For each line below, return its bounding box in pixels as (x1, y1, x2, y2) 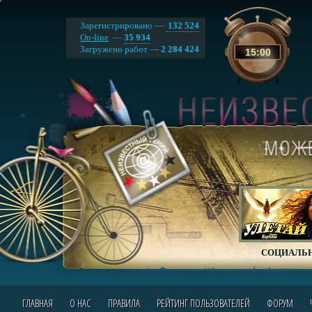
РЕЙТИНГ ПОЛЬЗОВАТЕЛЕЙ (156, 296, 250, 310)
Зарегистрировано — (80, 20, 166, 31)
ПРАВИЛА (107, 296, 140, 310)
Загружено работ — (80, 44, 161, 54)
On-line (80, 32, 109, 42)
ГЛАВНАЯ (22, 296, 53, 310)
